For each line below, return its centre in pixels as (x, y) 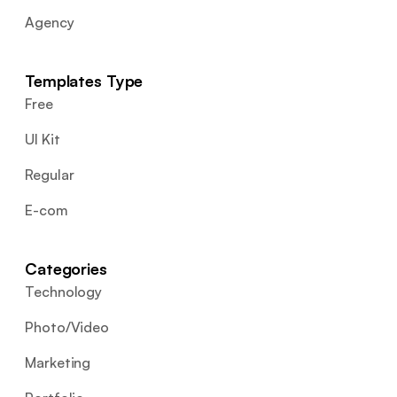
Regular (50, 175)
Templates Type (84, 81)
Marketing (58, 362)
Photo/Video (67, 327)
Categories (66, 269)
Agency (50, 22)
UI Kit (43, 139)
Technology (64, 292)
